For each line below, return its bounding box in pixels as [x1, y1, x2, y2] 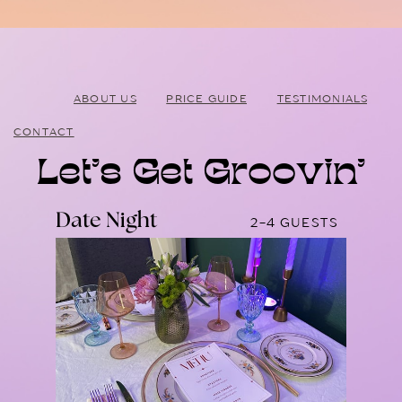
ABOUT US [73, 91, 137, 105]
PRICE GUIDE [166, 91, 248, 105]
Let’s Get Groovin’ [37, 154, 366, 195]
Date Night [56, 210, 158, 232]
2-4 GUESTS [250, 214, 338, 230]
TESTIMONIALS [276, 91, 369, 105]
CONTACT [13, 124, 74, 138]
